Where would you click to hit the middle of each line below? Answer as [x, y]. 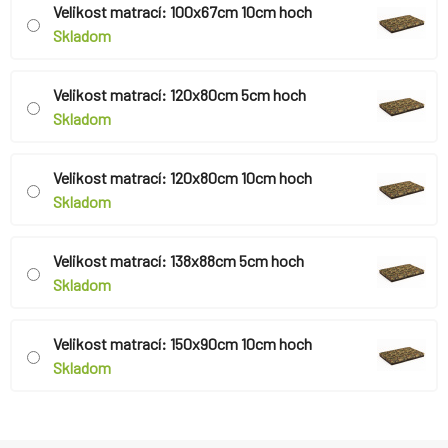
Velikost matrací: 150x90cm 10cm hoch [182, 344]
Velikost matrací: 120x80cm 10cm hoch [182, 178]
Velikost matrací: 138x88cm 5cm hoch [178, 261]
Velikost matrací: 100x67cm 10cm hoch [182, 12]
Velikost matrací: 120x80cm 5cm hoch [179, 95]
